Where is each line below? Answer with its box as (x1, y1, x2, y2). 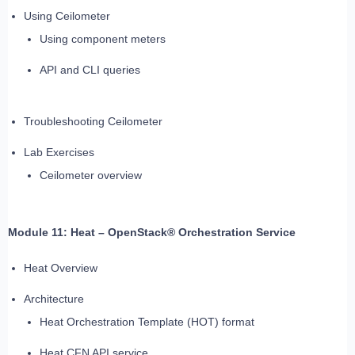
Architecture (24, 292, 84, 306)
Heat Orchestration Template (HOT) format (40, 315, 254, 329)
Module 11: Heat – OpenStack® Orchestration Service (8, 226, 296, 239)
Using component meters (40, 32, 166, 46)
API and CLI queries (40, 63, 140, 77)
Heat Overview (24, 261, 97, 275)
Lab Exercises (24, 146, 94, 159)
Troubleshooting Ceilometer (24, 115, 162, 128)
